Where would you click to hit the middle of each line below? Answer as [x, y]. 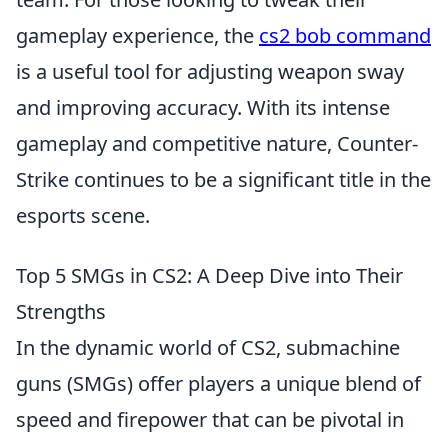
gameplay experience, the [137, 35]
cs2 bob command [345, 35]
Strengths [61, 311]
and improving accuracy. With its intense [203, 107]
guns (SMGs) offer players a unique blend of [218, 383]
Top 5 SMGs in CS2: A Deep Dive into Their [209, 275]
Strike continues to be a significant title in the [223, 179]
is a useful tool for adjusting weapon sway [210, 71]
